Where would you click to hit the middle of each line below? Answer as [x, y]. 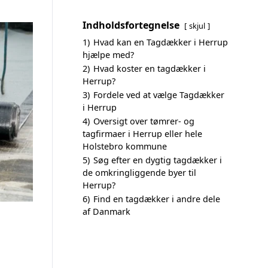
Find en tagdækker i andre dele [157, 199]
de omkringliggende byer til [139, 173]
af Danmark [106, 211]
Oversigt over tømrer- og [144, 121]
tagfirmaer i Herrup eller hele [142, 134]
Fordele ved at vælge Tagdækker [159, 95]
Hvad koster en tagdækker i [150, 68]
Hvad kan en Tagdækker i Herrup [161, 42]
